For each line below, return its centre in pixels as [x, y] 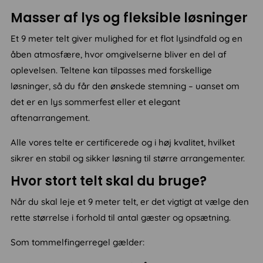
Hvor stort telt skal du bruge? [109, 181]
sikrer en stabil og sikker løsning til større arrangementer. [128, 159]
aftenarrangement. [50, 118]
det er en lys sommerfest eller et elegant [96, 102]
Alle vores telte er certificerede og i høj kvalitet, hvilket [123, 143]
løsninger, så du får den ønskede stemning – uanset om [125, 86]
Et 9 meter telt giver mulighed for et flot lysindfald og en [127, 39]
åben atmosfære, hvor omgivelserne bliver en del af [119, 55]
